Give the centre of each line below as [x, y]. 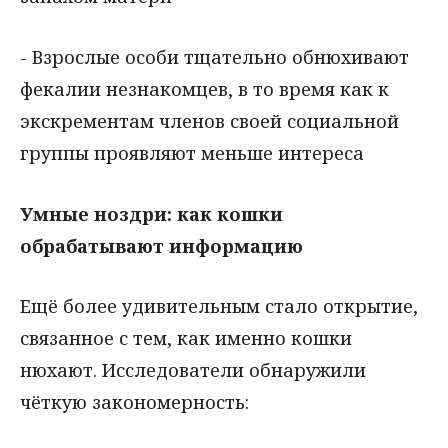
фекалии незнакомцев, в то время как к [204, 88]
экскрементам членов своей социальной [209, 120]
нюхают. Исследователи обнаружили [193, 370]
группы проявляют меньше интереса [192, 152]
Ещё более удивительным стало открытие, [219, 306]
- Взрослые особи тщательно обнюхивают [214, 56]
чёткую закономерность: [134, 402]
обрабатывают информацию [161, 245]
